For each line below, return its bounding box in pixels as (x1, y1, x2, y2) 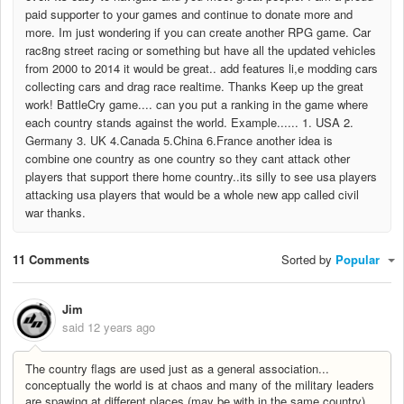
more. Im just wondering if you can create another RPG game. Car (25, 23, 371, 41)
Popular (335, 250, 383, 268)
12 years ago (87, 318, 155, 336)
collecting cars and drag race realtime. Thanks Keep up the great (25, 78, 363, 96)
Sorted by (281, 250, 335, 268)
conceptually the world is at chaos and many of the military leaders (25, 376, 374, 394)
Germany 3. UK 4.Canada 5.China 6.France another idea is (25, 132, 333, 150)
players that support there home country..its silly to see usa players (25, 168, 377, 186)
